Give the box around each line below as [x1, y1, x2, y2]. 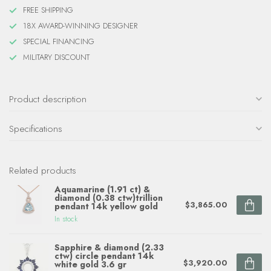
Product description [9, 92, 87, 106]
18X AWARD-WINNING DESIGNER [23, 20, 137, 31]
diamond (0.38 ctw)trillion [54, 192, 163, 204]
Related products [9, 163, 76, 177]
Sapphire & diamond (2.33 [54, 241, 164, 253]
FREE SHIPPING [23, 4, 73, 16]
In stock [54, 214, 77, 224]
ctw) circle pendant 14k [54, 250, 154, 262]
